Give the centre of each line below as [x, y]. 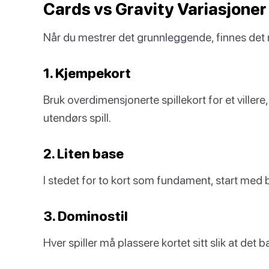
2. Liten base [83, 153]
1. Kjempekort [87, 73]
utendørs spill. [77, 117]
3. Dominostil [86, 216]
